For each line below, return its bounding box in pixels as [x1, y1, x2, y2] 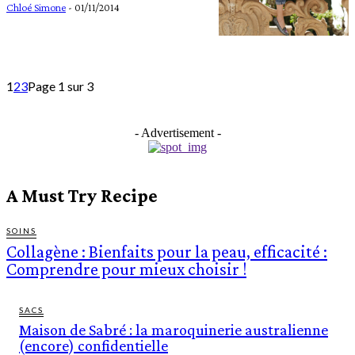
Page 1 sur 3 [28, 78, 94, 94]
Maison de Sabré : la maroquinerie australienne [19, 321, 328, 339]
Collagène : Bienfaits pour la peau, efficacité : [6, 242, 327, 262]
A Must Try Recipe [6, 185, 158, 207]
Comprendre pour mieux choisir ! [6, 259, 246, 280]
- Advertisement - [134, 126, 221, 140]
